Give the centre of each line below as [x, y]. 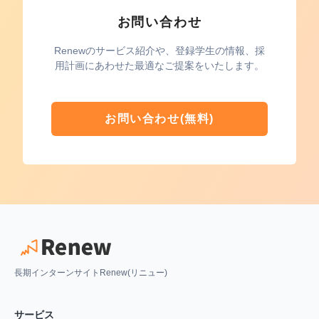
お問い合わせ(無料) [159, 118]
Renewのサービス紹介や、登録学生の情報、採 [159, 50]
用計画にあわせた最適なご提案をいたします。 [159, 65]
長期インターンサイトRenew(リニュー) [91, 272]
